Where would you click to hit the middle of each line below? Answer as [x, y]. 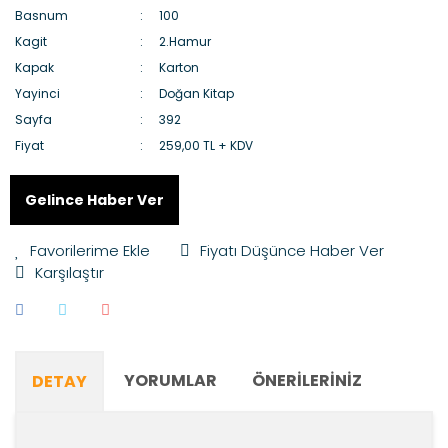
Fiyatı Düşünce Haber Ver [292, 250]
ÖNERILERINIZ [307, 380]
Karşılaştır [69, 272]
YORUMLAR [170, 380]
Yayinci [37, 93]
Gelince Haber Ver [94, 199]
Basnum [41, 15]
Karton [179, 67]
